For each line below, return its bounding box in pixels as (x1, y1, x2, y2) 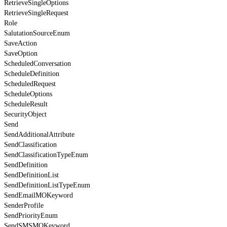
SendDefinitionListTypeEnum (4, 181, 90, 189)
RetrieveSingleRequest (4, 9, 68, 17)
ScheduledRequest (4, 80, 56, 88)
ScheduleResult (4, 100, 48, 108)
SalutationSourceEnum (4, 29, 70, 37)
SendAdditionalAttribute (4, 130, 74, 138)
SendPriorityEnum (4, 211, 58, 219)
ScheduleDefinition (4, 69, 59, 78)
